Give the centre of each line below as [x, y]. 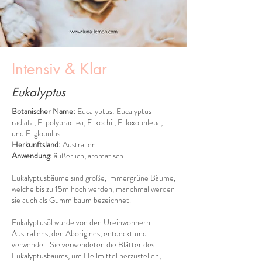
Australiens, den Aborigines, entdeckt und [79, 233]
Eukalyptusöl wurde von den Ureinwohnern [81, 222]
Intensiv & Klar [59, 69]
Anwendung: [33, 156]
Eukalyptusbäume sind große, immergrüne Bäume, [94, 178]
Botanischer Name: [44, 111]
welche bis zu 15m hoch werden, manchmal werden [93, 189]
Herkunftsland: [36, 144]
